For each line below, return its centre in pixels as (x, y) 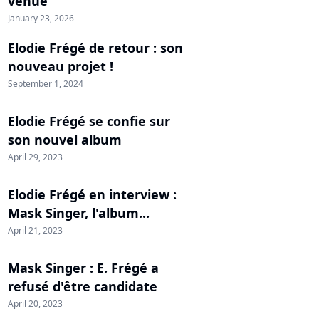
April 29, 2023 (35, 157)
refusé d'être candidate (83, 286)
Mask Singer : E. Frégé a (83, 268)
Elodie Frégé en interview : (92, 194)
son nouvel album (65, 140)
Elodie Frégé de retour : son (95, 48)
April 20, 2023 (35, 304)
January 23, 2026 (41, 18)
